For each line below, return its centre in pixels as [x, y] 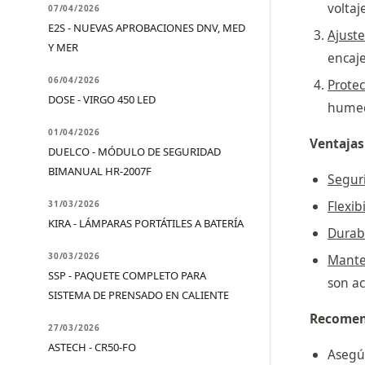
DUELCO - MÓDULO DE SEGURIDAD [134, 152]
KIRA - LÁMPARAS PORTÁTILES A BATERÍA [146, 223]
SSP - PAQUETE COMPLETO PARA [127, 275]
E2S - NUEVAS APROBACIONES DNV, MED [147, 28]
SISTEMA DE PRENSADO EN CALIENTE [139, 295]
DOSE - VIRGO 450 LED [102, 99]
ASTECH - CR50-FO [92, 347]
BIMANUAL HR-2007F [100, 171]
